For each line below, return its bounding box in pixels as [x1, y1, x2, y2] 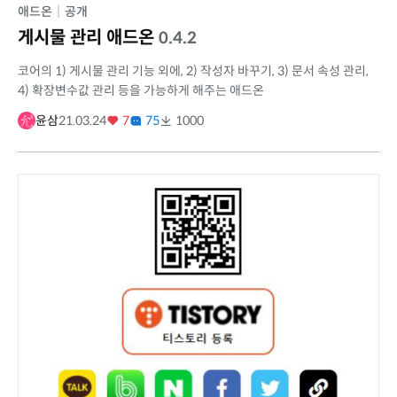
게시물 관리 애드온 [18, 27, 159, 50]
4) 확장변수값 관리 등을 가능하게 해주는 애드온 [18, 82, 264, 99]
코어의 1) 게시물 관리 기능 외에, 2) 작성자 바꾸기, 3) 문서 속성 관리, [18, 63, 369, 80]
